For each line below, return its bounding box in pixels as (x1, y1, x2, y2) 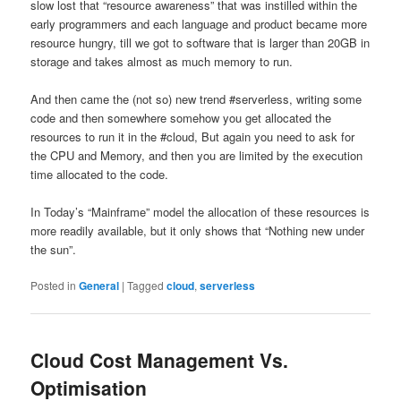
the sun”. (30, 241, 77, 259)
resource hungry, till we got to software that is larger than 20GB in (30, 34, 371, 52)
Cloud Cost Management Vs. (30, 346, 289, 373)
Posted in (30, 277, 77, 294)
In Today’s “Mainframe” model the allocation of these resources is (30, 203, 371, 221)
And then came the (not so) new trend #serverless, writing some (30, 90, 363, 108)
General (79, 277, 120, 294)
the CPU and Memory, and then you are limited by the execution (30, 147, 363, 165)
